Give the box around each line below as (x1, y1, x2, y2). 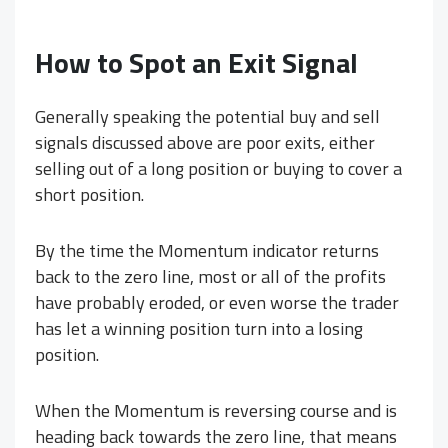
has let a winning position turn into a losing (35, 315, 363, 343)
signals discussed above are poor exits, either (35, 129, 375, 157)
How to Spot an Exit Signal (35, 41, 358, 85)
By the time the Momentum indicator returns (35, 237, 379, 265)
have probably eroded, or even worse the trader (35, 289, 399, 317)
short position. (35, 181, 144, 209)
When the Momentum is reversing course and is (35, 397, 397, 425)
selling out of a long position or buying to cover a (35, 155, 402, 183)
